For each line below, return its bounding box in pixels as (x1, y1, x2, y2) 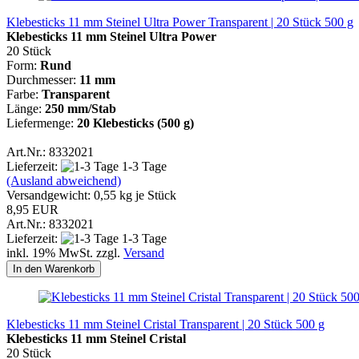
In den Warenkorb (13, 262, 95, 275)
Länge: (6, 101, 45, 115)
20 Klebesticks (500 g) (74, 115, 194, 130)
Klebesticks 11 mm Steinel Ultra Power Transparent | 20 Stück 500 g (6, 14, 353, 29)
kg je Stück (116, 188, 176, 202)
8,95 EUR (6, 202, 58, 216)
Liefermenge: (6, 115, 74, 130)
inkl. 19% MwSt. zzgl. (6, 245, 123, 260)
